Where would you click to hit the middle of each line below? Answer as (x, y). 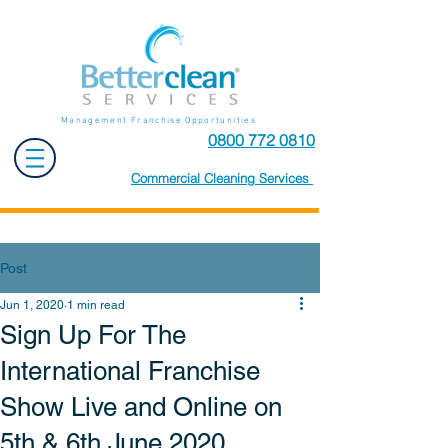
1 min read (96, 305)
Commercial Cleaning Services (222, 178)
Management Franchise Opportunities (158, 120)
